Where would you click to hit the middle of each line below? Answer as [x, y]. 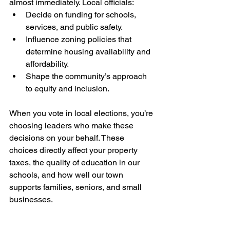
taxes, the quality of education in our [75, 162]
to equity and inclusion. [68, 89]
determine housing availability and [89, 52]
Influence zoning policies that [80, 39]
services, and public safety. [74, 27]
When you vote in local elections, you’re [82, 113]
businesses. [31, 199]
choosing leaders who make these [72, 126]
